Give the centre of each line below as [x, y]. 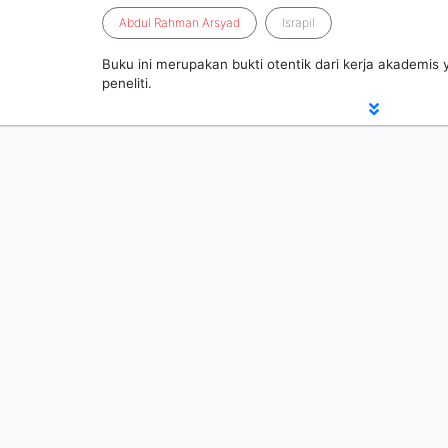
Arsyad [221, 22]
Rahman [177, 22]
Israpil [299, 22]
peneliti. [127, 83]
